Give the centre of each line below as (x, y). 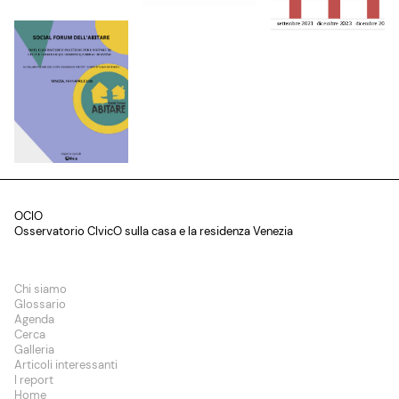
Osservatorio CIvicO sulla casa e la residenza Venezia (154, 232)
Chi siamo (41, 289)
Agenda (34, 320)
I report (34, 380)
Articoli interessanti (66, 365)
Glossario (40, 305)
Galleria (34, 350)
